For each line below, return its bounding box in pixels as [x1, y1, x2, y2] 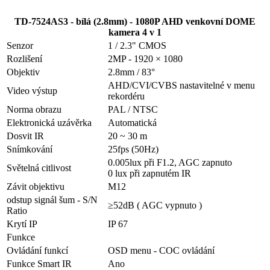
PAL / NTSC [108, 104, 158, 115]
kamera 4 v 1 [108, 27, 162, 38]
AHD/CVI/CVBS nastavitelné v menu [108, 80, 255, 91]
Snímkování [7, 144, 52, 155]
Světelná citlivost [7, 163, 71, 174]
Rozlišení [7, 54, 42, 64]
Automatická [108, 118, 157, 128]
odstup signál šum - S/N [7, 195, 98, 206]
